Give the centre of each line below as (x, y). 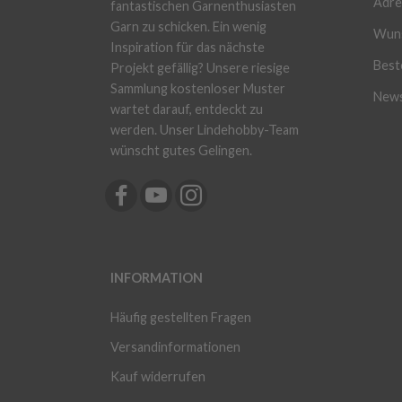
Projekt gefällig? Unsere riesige (200, 68)
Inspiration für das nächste (188, 48)
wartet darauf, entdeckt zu (187, 109)
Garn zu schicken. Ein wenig (188, 27)
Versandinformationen (175, 347)
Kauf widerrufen (158, 377)
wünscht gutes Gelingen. (181, 151)
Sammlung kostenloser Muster (198, 89)
